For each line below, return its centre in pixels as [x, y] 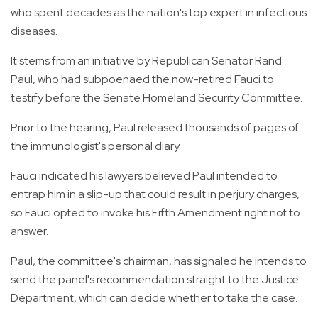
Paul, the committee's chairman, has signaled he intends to [159, 261]
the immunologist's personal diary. [96, 146]
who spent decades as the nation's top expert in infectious [159, 13]
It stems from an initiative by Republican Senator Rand [146, 61]
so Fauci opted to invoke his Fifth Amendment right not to [155, 213]
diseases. [34, 31]
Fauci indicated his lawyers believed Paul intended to [144, 176]
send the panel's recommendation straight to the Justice [155, 280]
